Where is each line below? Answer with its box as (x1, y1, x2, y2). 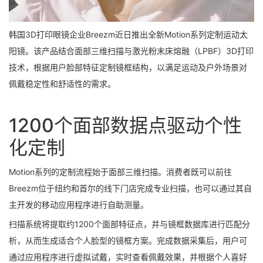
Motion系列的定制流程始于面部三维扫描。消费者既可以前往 (9, 167, 232, 177)
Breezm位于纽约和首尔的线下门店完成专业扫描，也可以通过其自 (9, 183, 252, 194)
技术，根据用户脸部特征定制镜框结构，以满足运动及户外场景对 (9, 62, 247, 73)
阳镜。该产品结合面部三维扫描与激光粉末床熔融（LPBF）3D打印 (9, 46, 254, 56)
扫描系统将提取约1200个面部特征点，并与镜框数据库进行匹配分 (9, 218, 250, 229)
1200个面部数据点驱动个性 (9, 114, 242, 137)
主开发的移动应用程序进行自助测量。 (9, 200, 149, 210)
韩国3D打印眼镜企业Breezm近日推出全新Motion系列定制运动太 (9, 29, 248, 40)
